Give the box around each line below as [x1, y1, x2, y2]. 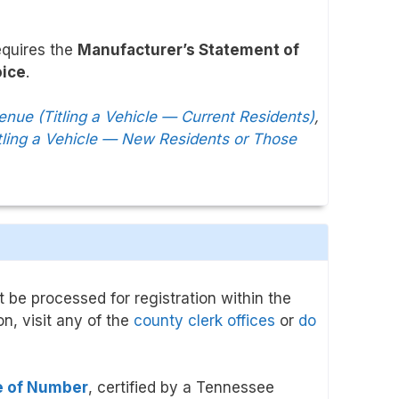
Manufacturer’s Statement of [77, 40, 299, 59]
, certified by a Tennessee [88, 379, 274, 397]
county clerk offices [134, 311, 275, 330]
